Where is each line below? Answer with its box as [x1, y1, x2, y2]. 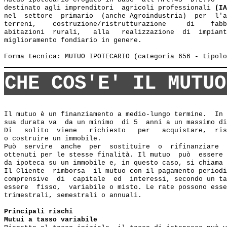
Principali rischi [4, 208, 73, 215]
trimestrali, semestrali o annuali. [4, 192, 142, 199]
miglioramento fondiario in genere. [4, 36, 142, 44]
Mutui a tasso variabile [4, 216, 97, 223]
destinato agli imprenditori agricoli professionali [4, 4, 215, 12]
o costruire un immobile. [4, 135, 101, 142]
